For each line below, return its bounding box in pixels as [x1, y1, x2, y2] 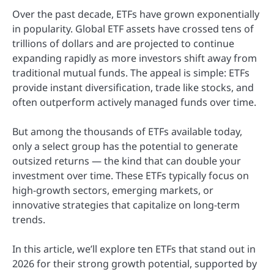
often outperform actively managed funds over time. [12, 95, 256, 109]
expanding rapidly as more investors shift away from [12, 51, 257, 65]
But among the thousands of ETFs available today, [12, 125, 242, 139]
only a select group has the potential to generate [12, 139, 238, 154]
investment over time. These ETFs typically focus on [12, 169, 249, 183]
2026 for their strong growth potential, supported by [12, 257, 257, 271]
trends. [12, 213, 45, 227]
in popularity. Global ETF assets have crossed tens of [12, 22, 254, 36]
